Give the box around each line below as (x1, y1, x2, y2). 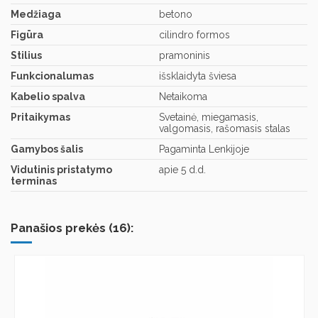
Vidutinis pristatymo (11, 164, 112, 176)
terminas (11, 175, 57, 187)
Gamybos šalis (11, 143, 83, 155)
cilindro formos (159, 29, 230, 41)
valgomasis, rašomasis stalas (159, 123, 290, 135)
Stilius (11, 50, 42, 62)
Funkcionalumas (11, 70, 94, 82)
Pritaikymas (11, 111, 70, 124)
